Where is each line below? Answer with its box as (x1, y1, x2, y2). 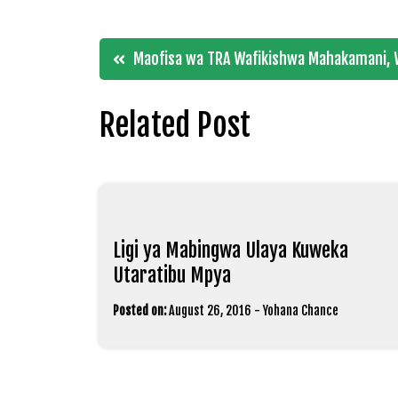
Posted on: (113, 302, 166, 318)
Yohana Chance (263, 302, 338, 318)
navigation (99, 76, 256, 126)
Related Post (99, 105, 251, 145)
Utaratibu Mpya (113, 262, 231, 287)
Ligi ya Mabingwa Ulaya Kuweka (113, 237, 348, 262)
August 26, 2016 (169, 302, 251, 318)
